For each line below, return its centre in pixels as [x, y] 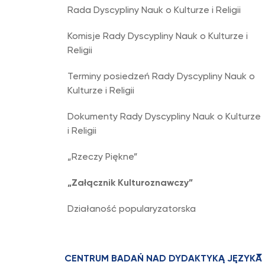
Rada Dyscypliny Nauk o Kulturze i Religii [154, 11]
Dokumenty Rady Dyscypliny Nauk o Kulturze [164, 117]
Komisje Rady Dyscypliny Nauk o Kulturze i [158, 37]
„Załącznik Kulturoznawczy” [130, 183]
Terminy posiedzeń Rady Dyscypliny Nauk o [161, 77]
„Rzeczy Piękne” [103, 157]
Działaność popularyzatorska [132, 209]
